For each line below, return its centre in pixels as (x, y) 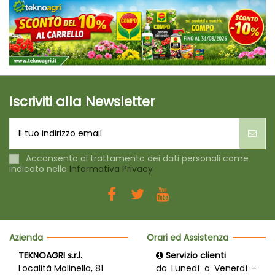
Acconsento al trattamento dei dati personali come (137, 158)
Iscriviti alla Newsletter (82, 101)
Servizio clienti (196, 255)
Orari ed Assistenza (188, 237)
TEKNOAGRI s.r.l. (50, 255)
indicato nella (39, 168)
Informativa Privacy (111, 168)
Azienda (26, 237)
